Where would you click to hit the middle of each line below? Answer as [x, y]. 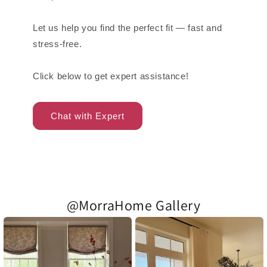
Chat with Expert [88, 116]
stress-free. [58, 44]
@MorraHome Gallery [133, 205]
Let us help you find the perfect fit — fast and [128, 28]
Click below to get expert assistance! [111, 76]
